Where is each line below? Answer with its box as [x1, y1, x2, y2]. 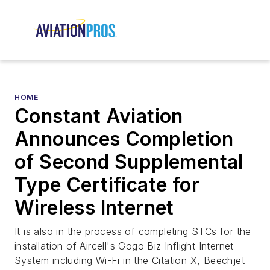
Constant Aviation [14, 104, 183, 128]
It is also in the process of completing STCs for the [14, 225, 251, 238]
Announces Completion [14, 127, 233, 151]
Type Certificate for [14, 173, 199, 197]
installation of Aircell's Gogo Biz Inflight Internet [14, 240, 234, 253]
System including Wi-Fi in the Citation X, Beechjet [14, 254, 245, 267]
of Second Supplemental [14, 150, 243, 174]
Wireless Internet [14, 196, 174, 220]
